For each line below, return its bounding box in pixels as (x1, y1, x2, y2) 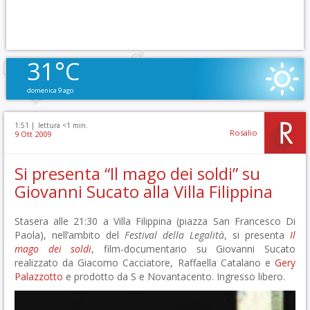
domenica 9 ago (26, 86, 73, 95)
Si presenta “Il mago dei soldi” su (15, 163, 260, 185)
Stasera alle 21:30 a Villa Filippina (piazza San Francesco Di (15, 215, 295, 228)
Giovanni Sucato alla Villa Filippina (15, 181, 273, 203)
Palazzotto (15, 270, 63, 283)
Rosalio (230, 127, 257, 138)
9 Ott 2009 (15, 129, 51, 139)
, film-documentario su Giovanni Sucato (91, 242, 296, 255)
